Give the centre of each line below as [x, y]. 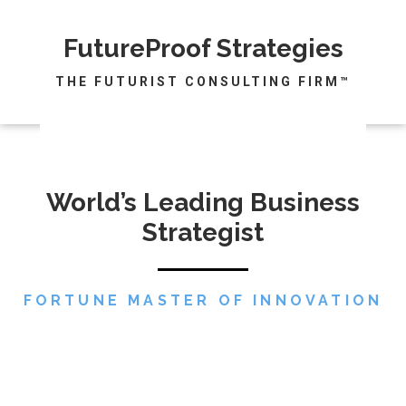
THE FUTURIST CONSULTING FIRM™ [203, 82]
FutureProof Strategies [203, 48]
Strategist [203, 232]
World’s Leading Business [203, 203]
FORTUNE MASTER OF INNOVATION [203, 300]
